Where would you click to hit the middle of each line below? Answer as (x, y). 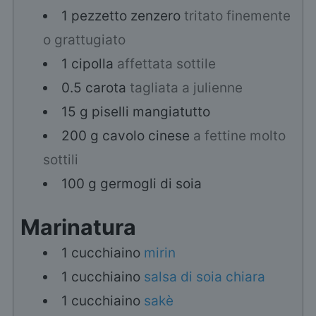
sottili (60, 160)
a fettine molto (239, 136)
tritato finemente (237, 16)
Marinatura (78, 227)
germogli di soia (151, 184)
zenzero (155, 16)
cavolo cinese (146, 136)
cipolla (92, 64)
